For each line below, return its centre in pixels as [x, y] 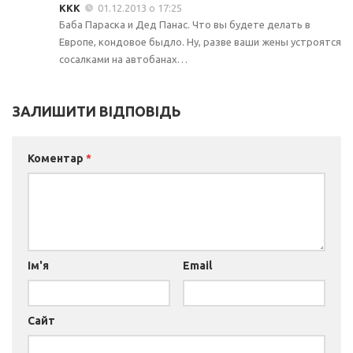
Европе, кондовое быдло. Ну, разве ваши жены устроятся [200, 41]
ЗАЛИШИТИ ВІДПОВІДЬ [97, 111]
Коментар [57, 158]
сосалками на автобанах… [123, 59]
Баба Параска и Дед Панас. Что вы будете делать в [185, 24]
